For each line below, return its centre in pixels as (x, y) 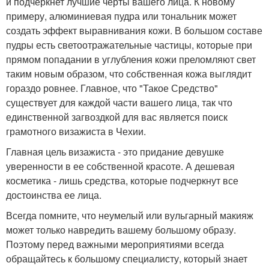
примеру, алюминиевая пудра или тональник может (121, 16)
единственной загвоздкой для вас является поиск (117, 117)
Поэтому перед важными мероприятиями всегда (115, 244)
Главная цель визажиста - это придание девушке (115, 152)
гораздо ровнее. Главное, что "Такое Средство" (112, 88)
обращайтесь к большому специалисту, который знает (127, 258)
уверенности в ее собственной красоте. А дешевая (120, 166)
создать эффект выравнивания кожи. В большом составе (134, 30)
